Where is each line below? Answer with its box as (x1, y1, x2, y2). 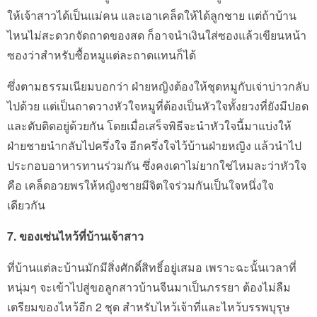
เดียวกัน (7, 196, 45, 213)
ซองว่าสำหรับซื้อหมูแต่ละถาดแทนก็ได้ (7, 46, 196, 63)
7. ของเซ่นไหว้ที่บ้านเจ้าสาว (7, 227, 144, 244)
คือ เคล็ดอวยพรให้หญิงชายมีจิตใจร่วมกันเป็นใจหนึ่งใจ (7, 176, 274, 193)
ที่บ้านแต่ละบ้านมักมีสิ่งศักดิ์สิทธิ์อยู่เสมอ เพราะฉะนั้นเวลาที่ (7, 258, 296, 275)
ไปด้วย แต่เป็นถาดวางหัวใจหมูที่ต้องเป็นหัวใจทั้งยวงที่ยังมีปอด (7, 97, 309, 114)
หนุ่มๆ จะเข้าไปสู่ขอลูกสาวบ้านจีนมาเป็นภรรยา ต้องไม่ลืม (7, 278, 291, 295)
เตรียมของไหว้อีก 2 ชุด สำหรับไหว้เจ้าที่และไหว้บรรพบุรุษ (7, 298, 290, 315)
